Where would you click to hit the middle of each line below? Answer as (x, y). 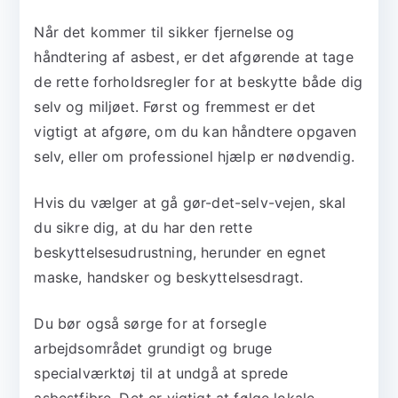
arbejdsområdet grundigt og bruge (153, 349)
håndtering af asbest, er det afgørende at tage (194, 57)
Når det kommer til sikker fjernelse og (164, 32)
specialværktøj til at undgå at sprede (161, 374)
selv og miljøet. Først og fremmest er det (175, 107)
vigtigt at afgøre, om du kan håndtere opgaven (195, 132)
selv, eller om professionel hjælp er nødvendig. (194, 157)
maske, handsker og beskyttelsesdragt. (169, 278)
